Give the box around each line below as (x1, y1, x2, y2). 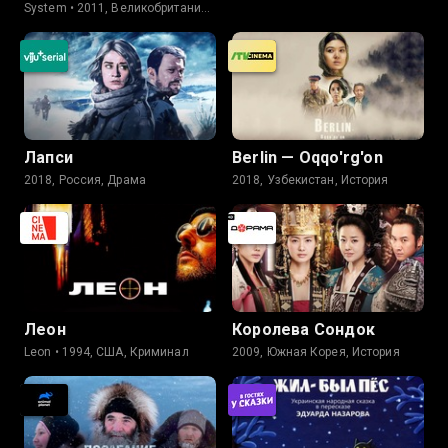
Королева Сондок (232, 320, 375, 339)
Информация (24, 17, 99, 31)
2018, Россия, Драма (24, 173, 146, 187)
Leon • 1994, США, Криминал (24, 345, 189, 359)
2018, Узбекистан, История (232, 173, 389, 187)
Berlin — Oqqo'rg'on (232, 148, 383, 167)
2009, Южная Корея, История (232, 345, 400, 359)
